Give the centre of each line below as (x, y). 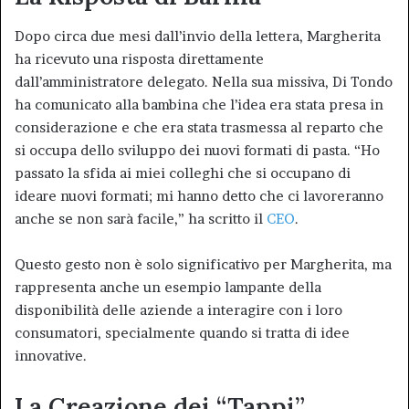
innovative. (51, 356)
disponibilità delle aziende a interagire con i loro (178, 310)
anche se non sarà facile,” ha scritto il (141, 219)
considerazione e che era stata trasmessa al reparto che (199, 127)
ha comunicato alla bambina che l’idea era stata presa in (199, 105)
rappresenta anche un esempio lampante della (168, 287)
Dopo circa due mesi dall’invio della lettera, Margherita (198, 36)
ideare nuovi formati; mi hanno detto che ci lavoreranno (199, 196)
